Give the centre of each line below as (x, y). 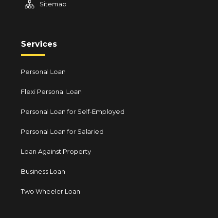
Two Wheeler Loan (51, 191)
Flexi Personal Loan (52, 91)
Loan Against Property (56, 151)
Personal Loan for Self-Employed (73, 111)
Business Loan (43, 171)
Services (39, 44)
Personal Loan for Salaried (63, 131)
